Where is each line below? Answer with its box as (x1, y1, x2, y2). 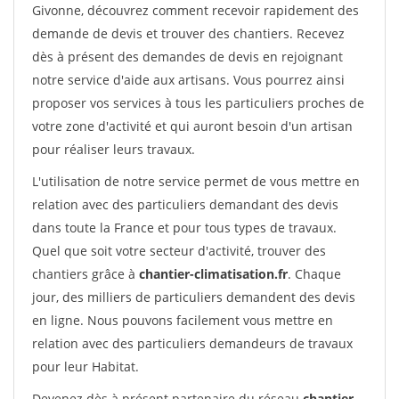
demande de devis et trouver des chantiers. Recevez (32, 25, 345, 42)
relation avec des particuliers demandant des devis (32, 196, 338, 213)
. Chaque (288, 265, 341, 282)
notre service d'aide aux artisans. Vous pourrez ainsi (32, 71, 345, 88)
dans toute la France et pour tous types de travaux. (32, 219, 337, 236)
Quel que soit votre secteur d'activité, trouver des (32, 242, 326, 259)
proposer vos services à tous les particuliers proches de (32, 94, 364, 111)
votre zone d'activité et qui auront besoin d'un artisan (32, 118, 353, 134)
